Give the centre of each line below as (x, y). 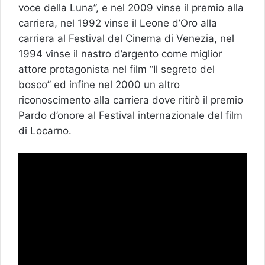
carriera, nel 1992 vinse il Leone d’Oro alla (118, 23)
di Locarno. (45, 131)
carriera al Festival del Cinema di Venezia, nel (126, 39)
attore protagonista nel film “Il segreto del (117, 70)
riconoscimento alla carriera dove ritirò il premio (131, 100)
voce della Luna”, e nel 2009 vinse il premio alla (131, 8)
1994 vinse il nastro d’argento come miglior (120, 54)
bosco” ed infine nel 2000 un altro (99, 85)
